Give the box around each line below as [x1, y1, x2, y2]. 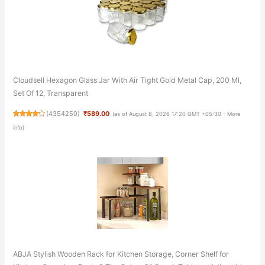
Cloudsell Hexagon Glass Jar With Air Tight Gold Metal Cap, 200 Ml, [12, 75, 241, 85]
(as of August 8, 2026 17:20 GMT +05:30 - [112, 110, 227, 117]
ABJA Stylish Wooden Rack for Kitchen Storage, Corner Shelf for [12, 249, 229, 258]
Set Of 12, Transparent [12, 88, 88, 98]
